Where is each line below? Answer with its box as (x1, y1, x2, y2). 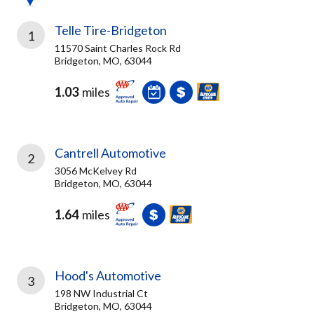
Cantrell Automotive (55, 145, 166, 161)
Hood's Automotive (55, 268, 161, 283)
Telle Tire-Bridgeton (55, 22, 167, 38)
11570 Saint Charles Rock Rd (55, 42, 181, 54)
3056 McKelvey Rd (55, 165, 137, 177)
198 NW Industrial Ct (55, 287, 148, 299)
